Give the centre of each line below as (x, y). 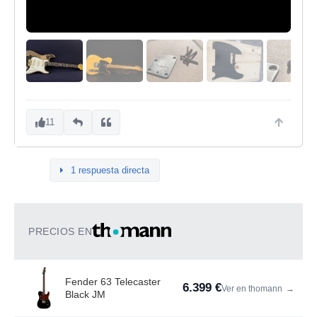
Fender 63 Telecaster (113, 282)
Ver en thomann (253, 289)
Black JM (85, 295)
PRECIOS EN (60, 232)
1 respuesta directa (110, 171)
